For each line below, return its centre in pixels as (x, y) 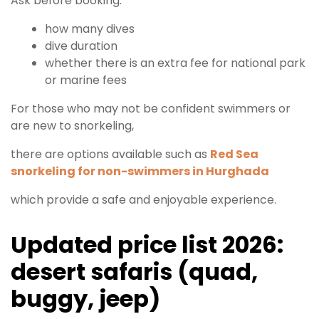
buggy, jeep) (85, 299)
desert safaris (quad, (134, 272)
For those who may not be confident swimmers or (151, 109)
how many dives (90, 29)
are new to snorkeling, (72, 126)
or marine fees (86, 80)
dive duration (81, 46)
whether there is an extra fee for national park (175, 63)
